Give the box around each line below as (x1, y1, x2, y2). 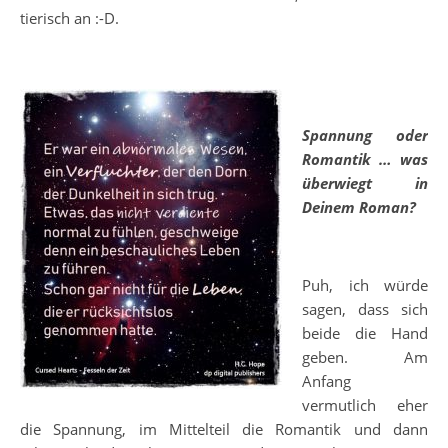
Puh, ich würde (302, 275, 428, 296)
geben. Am (302, 347, 428, 368)
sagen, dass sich (302, 299, 428, 320)
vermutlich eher (302, 395, 428, 416)
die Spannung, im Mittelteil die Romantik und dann (20, 419, 428, 440)
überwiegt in (302, 173, 428, 194)
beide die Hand (302, 323, 428, 344)
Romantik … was (302, 149, 428, 170)
